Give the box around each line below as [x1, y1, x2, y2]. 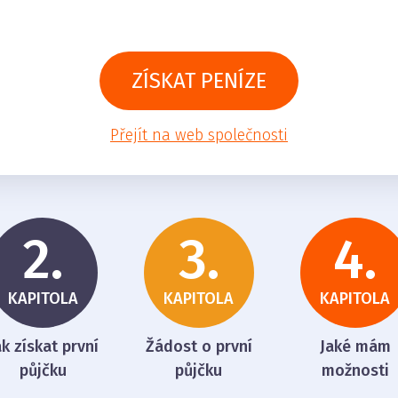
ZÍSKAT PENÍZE [131, 68, 267, 93]
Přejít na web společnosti [110, 124, 288, 145]
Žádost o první [145, 336, 252, 356]
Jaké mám [319, 336, 391, 356]
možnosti [321, 360, 389, 380]
